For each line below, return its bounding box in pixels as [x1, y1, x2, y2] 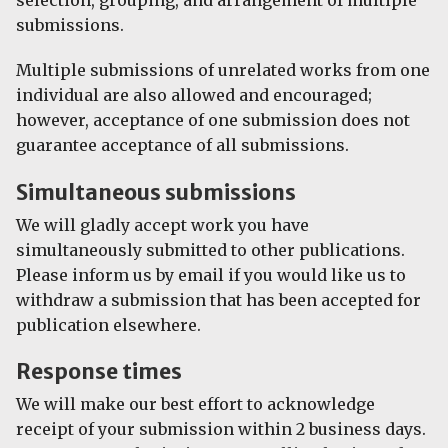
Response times [16, 358, 182, 385]
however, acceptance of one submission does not [16, 110, 410, 131]
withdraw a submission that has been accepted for [16, 289, 421, 310]
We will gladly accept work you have [16, 214, 309, 235]
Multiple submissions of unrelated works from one [16, 60, 430, 81]
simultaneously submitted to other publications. [16, 239, 405, 260]
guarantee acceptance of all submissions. [16, 135, 349, 156]
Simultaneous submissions [16, 178, 296, 206]
